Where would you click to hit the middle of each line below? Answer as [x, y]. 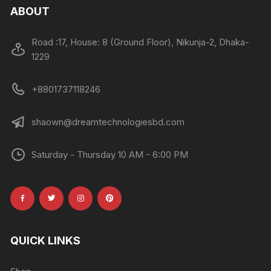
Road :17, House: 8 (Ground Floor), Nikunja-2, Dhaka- [141, 42]
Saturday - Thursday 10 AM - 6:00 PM [110, 154]
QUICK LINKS [46, 240]
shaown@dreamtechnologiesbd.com [108, 122]
